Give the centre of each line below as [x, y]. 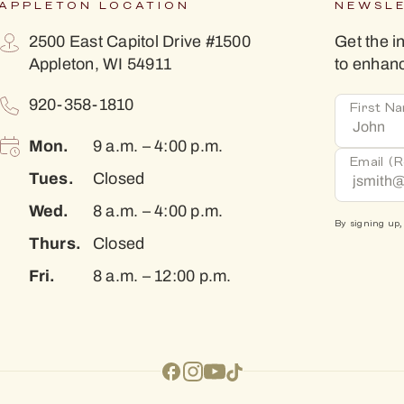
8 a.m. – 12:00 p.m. [160, 275]
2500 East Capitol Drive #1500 [139, 41]
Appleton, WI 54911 [100, 64]
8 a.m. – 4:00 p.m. [156, 211]
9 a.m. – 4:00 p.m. [156, 146]
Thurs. [55, 243]
